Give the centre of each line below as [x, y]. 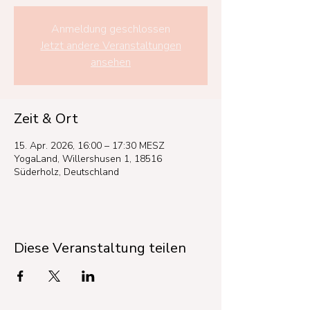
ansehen [111, 62]
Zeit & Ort [46, 119]
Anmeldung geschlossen [111, 29]
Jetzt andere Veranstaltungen [111, 46]
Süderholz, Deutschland [66, 172]
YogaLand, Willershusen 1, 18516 [88, 159]
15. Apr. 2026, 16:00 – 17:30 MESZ [89, 146]
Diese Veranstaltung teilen [100, 248]
